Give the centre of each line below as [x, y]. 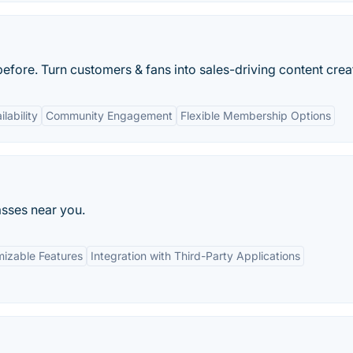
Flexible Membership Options [256, 115]
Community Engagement [109, 115]
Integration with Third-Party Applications [195, 256]
